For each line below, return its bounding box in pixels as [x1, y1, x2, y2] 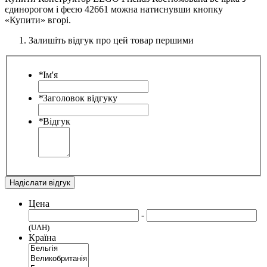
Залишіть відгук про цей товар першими [29, 35, 194, 46]
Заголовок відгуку [43, 92, 117, 103]
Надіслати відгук [10, 178, 70, 187]
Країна [29, 232, 56, 243]
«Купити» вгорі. [5, 15, 71, 26]
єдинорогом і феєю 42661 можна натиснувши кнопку [5, 4, 223, 15]
